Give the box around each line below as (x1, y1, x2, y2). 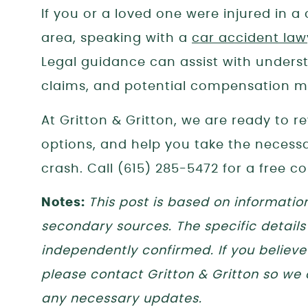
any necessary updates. (41, 292, 202, 305)
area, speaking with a (41, 32, 192, 45)
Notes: (41, 196, 89, 209)
